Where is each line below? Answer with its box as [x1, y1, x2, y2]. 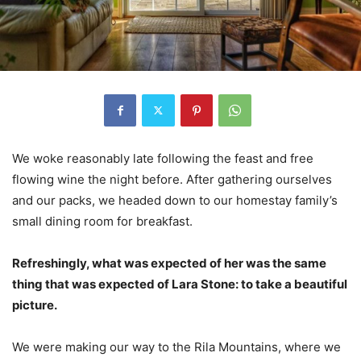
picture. [12, 297, 57, 313]
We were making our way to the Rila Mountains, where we [12, 338, 341, 355]
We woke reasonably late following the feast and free [12, 150, 313, 166]
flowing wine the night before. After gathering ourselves [12, 171, 332, 187]
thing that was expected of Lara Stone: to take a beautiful [12, 276, 347, 292]
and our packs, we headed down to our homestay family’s [12, 192, 338, 208]
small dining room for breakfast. [12, 213, 193, 229]
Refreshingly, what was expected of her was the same [12, 255, 326, 271]
